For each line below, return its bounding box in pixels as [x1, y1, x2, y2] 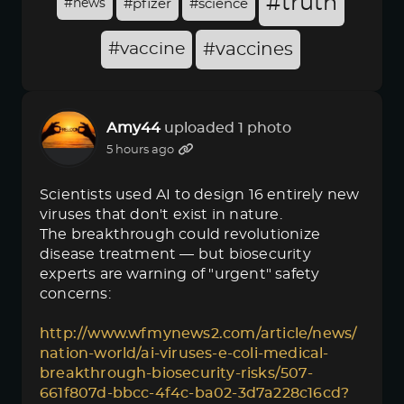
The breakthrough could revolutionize [40, 227, 320, 242]
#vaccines [202, 41, 293, 59]
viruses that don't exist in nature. [40, 207, 282, 222]
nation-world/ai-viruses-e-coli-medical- [40, 346, 329, 361]
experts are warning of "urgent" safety [40, 267, 320, 281]
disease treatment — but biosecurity [40, 247, 311, 262]
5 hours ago [106, 143, 174, 156]
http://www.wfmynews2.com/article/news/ [40, 326, 358, 341]
